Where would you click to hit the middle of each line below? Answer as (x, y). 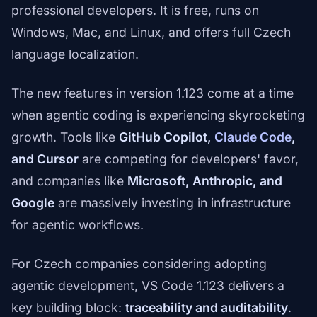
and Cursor (45, 159)
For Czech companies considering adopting (139, 264)
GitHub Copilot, (167, 137)
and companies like (69, 181)
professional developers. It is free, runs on (135, 11)
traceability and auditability (207, 308)
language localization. (75, 54)
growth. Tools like (65, 137)
